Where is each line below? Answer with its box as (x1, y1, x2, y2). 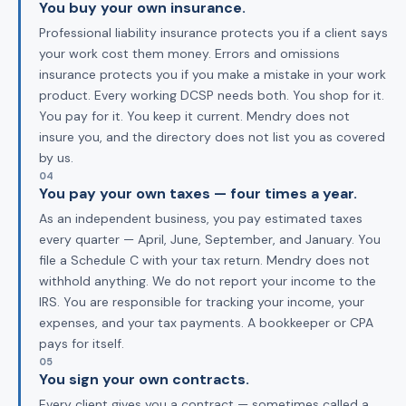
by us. (39, 149, 73, 166)
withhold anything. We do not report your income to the (39, 272, 376, 289)
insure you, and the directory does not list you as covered (39, 128, 385, 145)
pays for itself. (39, 334, 124, 352)
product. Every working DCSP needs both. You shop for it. (39, 86, 384, 103)
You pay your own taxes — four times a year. (39, 183, 357, 203)
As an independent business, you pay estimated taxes (39, 209, 362, 227)
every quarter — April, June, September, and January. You (39, 230, 381, 247)
